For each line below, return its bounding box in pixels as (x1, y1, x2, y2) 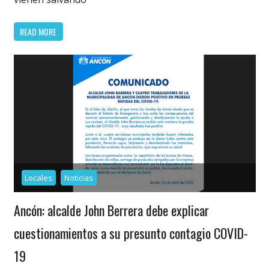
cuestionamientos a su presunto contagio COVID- (13, 223, 248, 243)
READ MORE (20, 25, 56, 38)
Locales (25, 172, 53, 183)
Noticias (64, 172, 94, 183)
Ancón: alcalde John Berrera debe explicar (13, 200, 209, 220)
